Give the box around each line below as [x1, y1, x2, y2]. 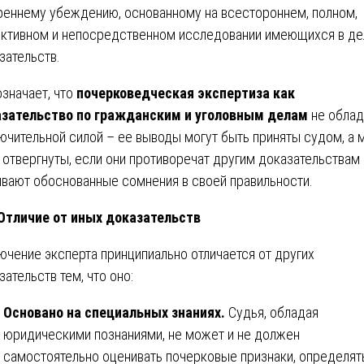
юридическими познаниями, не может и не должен [3, 325, 300, 343]
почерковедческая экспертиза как [76, 84, 295, 102]
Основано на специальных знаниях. [3, 303, 228, 321]
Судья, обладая [228, 303, 318, 321]
